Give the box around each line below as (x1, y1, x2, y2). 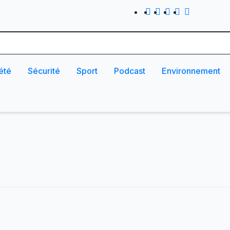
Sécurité (28, 65, 60, 76)
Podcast (114, 65, 145, 76)
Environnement (162, 65, 220, 76)
